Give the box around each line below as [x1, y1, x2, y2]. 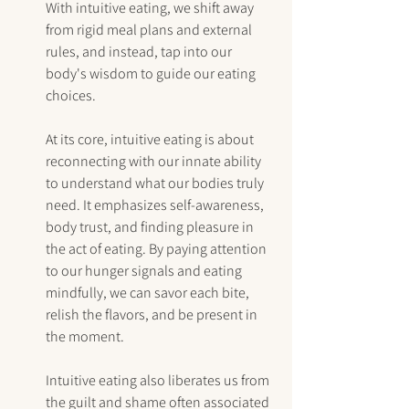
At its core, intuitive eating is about [46, 130, 257, 150]
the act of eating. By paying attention [46, 239, 269, 259]
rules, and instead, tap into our [46, 42, 235, 62]
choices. [46, 86, 96, 106]
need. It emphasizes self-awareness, [46, 195, 267, 215]
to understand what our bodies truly [46, 173, 267, 194]
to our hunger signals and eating [46, 261, 245, 281]
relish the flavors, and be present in [46, 305, 260, 325]
